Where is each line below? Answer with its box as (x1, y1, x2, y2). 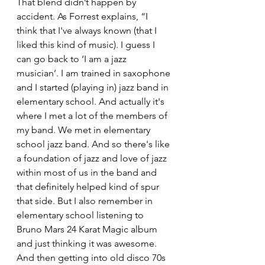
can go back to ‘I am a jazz (17, 53, 129, 65)
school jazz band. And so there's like (17, 138, 172, 150)
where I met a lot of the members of (17, 110, 170, 122)
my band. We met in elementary (17, 124, 153, 136)
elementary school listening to (17, 209, 146, 221)
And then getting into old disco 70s (17, 252, 168, 264)
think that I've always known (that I (17, 25, 159, 37)
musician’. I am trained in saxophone (17, 67, 173, 79)
